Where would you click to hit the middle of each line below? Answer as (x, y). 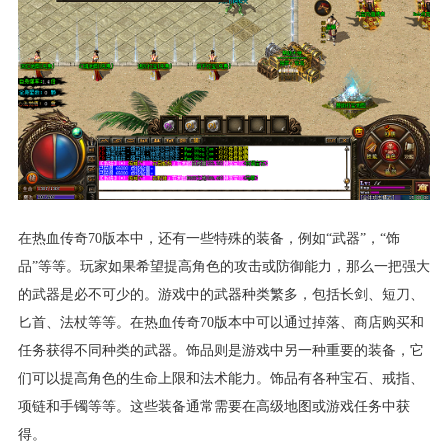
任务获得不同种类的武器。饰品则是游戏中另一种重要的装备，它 (220, 349)
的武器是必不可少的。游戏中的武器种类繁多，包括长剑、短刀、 (220, 293)
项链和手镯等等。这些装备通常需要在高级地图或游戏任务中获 (213, 405)
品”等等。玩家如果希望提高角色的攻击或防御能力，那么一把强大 (223, 265)
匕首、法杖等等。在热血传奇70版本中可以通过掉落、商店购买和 (220, 321)
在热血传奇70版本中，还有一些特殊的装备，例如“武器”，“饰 (208, 237)
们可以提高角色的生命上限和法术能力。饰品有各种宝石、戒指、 (220, 377)
